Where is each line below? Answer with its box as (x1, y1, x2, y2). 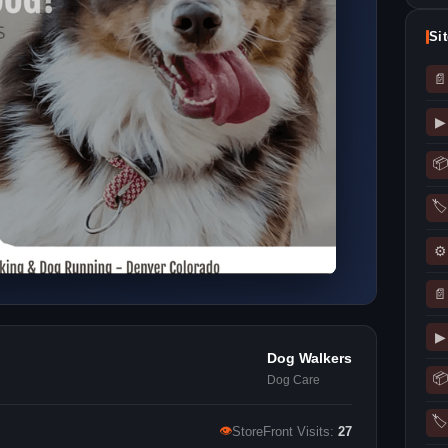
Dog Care (267, 373, 320, 388)
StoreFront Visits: (232, 425, 338, 440)
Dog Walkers (267, 350, 352, 367)
